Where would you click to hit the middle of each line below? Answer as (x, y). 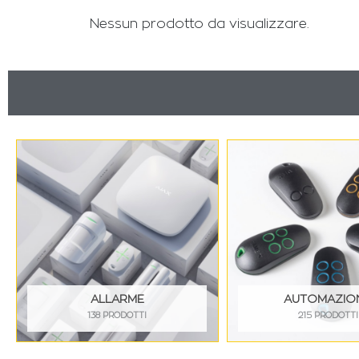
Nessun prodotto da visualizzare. (200, 24)
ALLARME (117, 300)
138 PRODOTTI (117, 316)
